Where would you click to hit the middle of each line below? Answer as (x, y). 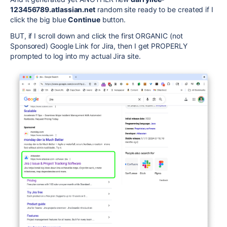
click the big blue (39, 19)
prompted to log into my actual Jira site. (75, 56)
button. (113, 19)
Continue (84, 19)
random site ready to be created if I (154, 9)
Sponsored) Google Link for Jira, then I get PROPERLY (99, 46)
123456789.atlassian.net (53, 9)
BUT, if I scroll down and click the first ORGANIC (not (97, 35)
